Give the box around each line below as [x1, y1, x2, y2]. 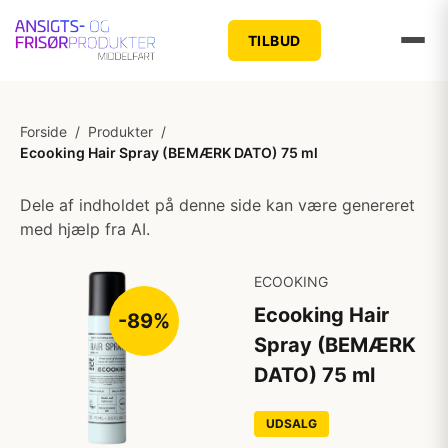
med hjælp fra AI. [20, 219, 150, 239]
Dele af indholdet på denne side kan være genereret [20, 195, 415, 215]
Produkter [88, 123, 153, 140]
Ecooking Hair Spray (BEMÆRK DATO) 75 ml [20, 144, 318, 161]
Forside [20, 123, 67, 140]
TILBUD [247, 31, 301, 49]
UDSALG [266, 416, 317, 431]
